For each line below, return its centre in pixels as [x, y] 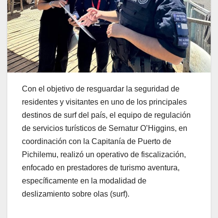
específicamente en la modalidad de [84, 181]
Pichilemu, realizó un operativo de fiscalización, [104, 154]
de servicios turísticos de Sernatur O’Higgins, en [105, 128]
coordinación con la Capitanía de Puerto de [97, 141]
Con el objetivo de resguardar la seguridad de [101, 89]
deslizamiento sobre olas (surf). [76, 194]
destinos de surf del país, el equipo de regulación [106, 115]
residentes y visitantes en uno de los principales [104, 102]
